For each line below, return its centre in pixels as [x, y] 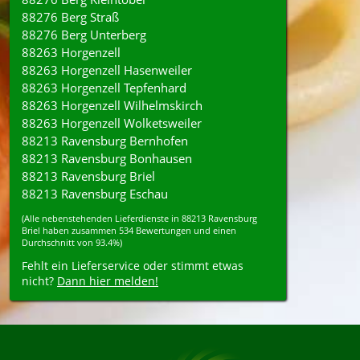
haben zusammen [80, 230]
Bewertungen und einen [185, 230]
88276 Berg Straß [70, 17]
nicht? [39, 281]
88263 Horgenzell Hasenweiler [107, 70]
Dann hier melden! [108, 281]
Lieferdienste [142, 218]
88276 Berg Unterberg [84, 35]
